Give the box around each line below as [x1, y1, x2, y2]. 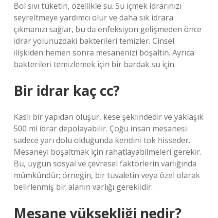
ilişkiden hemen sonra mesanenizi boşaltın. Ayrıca [14, 47, 194, 58]
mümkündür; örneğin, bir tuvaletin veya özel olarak [14, 170, 200, 181]
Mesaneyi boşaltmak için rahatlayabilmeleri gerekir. [14, 146, 201, 157]
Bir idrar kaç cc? [14, 81, 120, 100]
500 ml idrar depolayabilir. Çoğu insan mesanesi [14, 123, 187, 134]
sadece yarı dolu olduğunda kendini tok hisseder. [14, 135, 190, 145]
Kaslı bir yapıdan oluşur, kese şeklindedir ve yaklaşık [14, 111, 203, 122]
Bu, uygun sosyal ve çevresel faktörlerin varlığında [14, 158, 197, 169]
